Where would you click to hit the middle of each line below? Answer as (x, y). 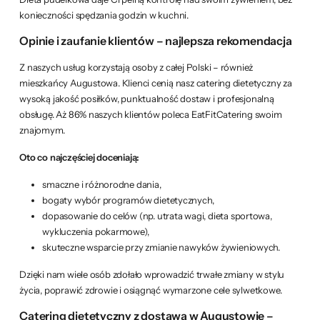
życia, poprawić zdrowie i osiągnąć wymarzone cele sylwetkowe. (151, 290)
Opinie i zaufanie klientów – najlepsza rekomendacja (156, 40)
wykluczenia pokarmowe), (96, 231)
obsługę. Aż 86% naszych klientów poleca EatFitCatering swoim (151, 114)
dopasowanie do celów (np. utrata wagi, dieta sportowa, (157, 215)
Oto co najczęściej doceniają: (80, 157)
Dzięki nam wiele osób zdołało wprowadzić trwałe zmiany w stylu (152, 274)
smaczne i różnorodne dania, (102, 184)
